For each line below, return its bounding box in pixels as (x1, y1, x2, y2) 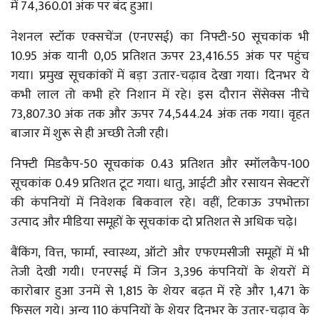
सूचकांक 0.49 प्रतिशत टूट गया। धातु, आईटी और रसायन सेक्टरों (11, 172, 309, 194)
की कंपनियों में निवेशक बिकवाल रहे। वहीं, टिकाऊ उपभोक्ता (11, 191, 309, 214)
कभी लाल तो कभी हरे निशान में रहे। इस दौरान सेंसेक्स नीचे (11, 84, 309, 106)
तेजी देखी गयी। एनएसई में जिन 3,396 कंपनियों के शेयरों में (11, 261, 309, 283)
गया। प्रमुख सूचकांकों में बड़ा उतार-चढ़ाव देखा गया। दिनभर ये (11, 64, 309, 86)
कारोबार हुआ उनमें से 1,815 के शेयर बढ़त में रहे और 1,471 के (11, 280, 309, 302)
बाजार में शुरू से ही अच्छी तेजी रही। (11, 122, 172, 144)
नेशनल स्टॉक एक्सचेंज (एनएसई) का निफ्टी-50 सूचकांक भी (11, 26, 309, 48)
